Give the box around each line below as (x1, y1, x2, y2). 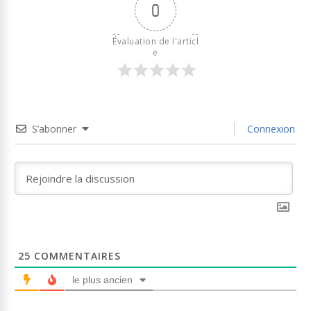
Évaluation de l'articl (112, 35, 199, 48)
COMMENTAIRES (31, 249, 121, 263)
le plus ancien (72, 274, 133, 286)
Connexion (244, 122, 295, 136)
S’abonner (32, 122, 76, 136)
